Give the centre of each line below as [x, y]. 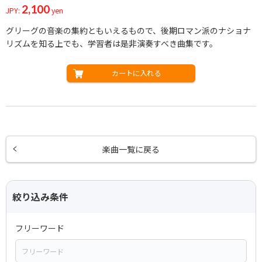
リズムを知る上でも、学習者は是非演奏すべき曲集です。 [112, 44]
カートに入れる [136, 73]
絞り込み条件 [40, 197]
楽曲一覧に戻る [131, 149]
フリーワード [40, 228]
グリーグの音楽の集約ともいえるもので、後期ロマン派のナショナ [128, 31]
